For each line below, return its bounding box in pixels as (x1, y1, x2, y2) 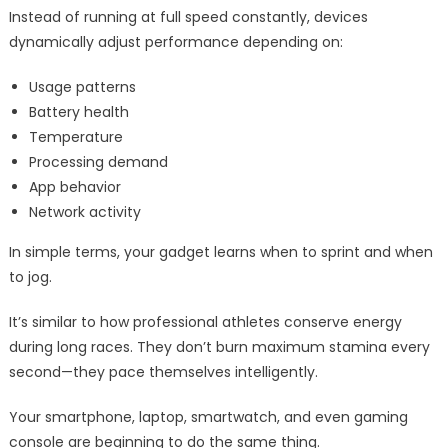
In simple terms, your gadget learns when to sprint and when (8, 242, 433, 263)
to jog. (8, 267, 52, 288)
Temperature (28, 127, 123, 148)
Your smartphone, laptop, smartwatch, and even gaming (8, 407, 408, 428)
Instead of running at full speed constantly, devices (8, 7, 368, 28)
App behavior (28, 177, 121, 198)
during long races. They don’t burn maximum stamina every (8, 337, 430, 358)
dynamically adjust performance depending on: (8, 32, 343, 53)
